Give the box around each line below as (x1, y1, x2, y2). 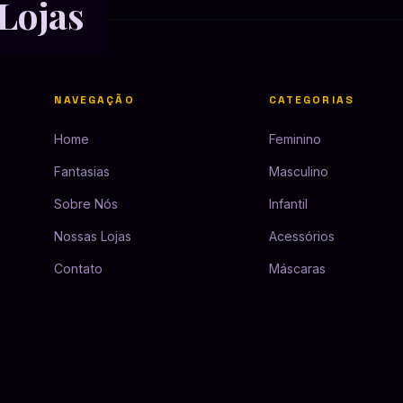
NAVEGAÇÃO (54, 93, 135, 107)
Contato (54, 261, 103, 276)
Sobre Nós (54, 196, 119, 211)
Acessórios (268, 228, 335, 244)
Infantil (268, 196, 308, 211)
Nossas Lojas (54, 228, 132, 244)
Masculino (268, 164, 328, 179)
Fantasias (54, 164, 111, 179)
